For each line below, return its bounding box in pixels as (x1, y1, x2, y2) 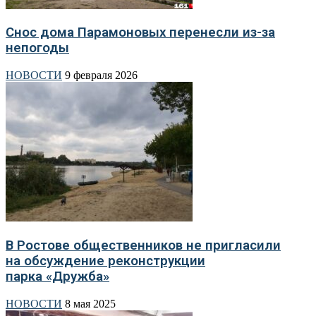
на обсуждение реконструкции (6, 253, 205, 269)
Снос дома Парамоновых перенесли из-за (6, 25, 275, 41)
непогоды (6, 40, 69, 56)
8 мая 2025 (65, 297, 116, 310)
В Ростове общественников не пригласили (6, 237, 281, 253)
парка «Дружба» (6, 268, 109, 284)
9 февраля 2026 (65, 69, 138, 82)
